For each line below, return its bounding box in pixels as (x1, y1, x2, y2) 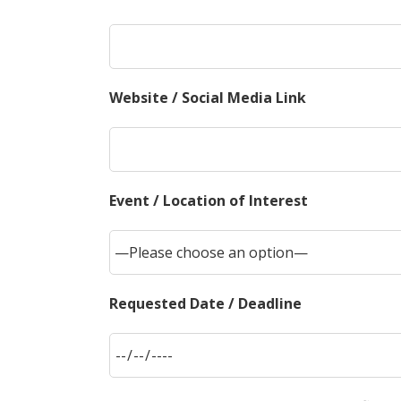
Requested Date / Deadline (109, 294, 302, 313)
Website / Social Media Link (109, 88, 306, 107)
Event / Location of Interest (109, 191, 308, 210)
